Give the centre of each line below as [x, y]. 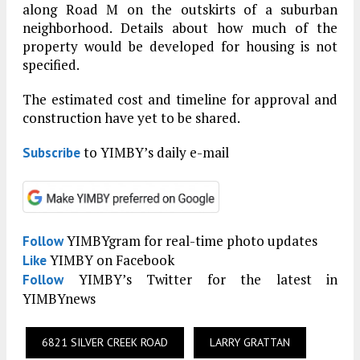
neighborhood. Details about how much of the [180, 27]
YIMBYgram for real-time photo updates [190, 240]
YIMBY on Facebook [110, 260]
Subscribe [51, 152]
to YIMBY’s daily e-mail [155, 152]
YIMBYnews [59, 298]
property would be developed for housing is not [180, 46]
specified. [51, 64]
